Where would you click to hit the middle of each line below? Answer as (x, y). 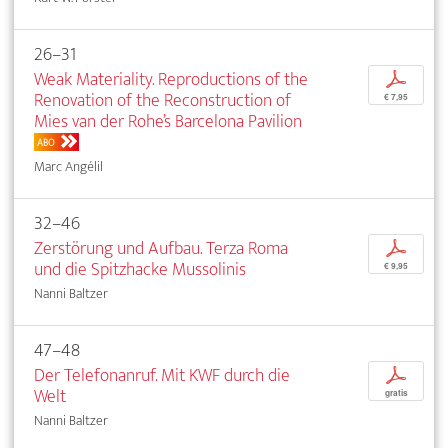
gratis (396, 392)
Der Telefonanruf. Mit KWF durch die (162, 375)
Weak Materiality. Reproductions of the (171, 79)
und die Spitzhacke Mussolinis (140, 269)
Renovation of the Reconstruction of (162, 100)
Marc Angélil (68, 166)
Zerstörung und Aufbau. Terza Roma (161, 248)
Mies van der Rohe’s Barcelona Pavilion (168, 121)
